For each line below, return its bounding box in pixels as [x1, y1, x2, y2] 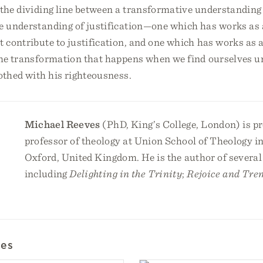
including [24, 167, 70, 180]
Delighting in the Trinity [69, 167, 183, 180]
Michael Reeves [24, 118, 100, 130]
